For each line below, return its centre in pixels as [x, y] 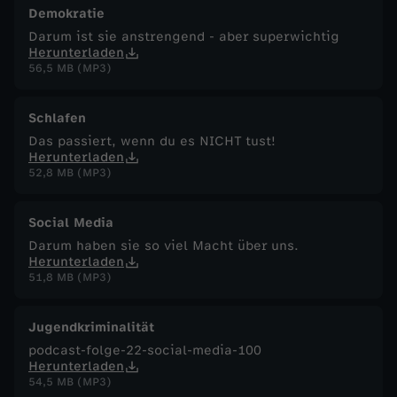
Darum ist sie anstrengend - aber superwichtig [184, 36]
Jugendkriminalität [91, 327]
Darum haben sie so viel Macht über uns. [163, 245]
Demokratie [66, 13]
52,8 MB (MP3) [70, 172]
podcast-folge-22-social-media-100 [145, 350]
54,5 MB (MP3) [70, 381]
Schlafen [57, 118]
